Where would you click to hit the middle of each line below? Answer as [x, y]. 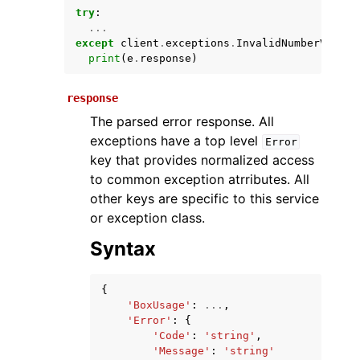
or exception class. [147, 218]
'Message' [182, 351]
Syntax [123, 249]
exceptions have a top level [176, 141]
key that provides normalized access [202, 160]
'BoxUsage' [159, 305]
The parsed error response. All [182, 121]
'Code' [172, 335]
